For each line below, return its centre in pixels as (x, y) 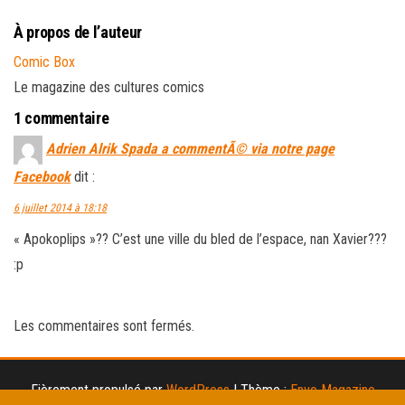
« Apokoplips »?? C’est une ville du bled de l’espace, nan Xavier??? (200, 239)
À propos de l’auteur (78, 32)
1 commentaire (61, 118)
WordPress (198, 390)
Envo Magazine (332, 390)
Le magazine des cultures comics (109, 87)
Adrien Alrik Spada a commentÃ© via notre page (190, 148)
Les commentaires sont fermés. (104, 325)
